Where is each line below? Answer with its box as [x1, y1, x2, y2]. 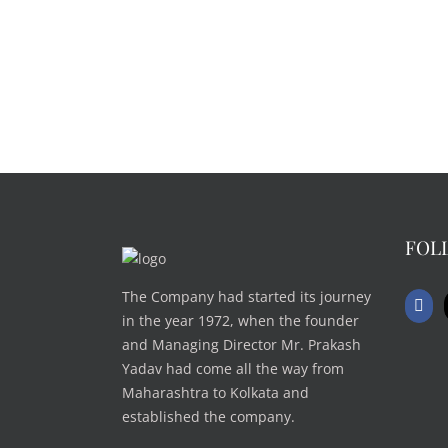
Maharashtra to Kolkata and [122, 383, 309, 402]
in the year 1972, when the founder [122, 311, 359, 330]
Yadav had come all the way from [122, 359, 344, 378]
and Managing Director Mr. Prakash [122, 335, 361, 354]
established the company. [122, 407, 295, 426]
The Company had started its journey [122, 287, 371, 306]
